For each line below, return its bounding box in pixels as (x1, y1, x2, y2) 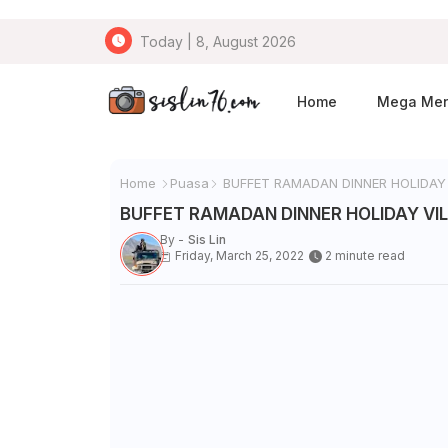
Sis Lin (187, 232, 226, 247)
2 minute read (324, 248, 405, 264)
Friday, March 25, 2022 (174, 248, 304, 263)
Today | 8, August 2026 (139, 32, 296, 50)
